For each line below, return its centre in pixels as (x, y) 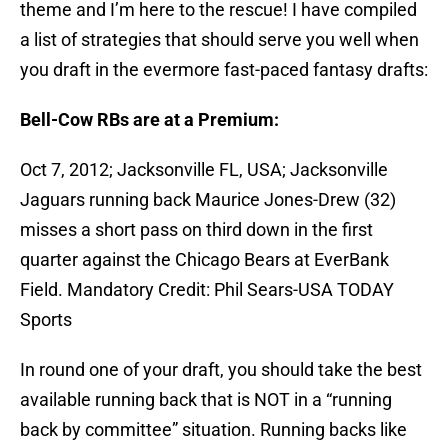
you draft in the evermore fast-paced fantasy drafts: (224, 70)
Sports (46, 320)
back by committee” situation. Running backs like (213, 430)
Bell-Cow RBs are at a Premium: (149, 120)
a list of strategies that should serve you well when (219, 40)
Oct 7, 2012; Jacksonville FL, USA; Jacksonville (204, 170)
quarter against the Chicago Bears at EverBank (204, 260)
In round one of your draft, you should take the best (221, 370)
